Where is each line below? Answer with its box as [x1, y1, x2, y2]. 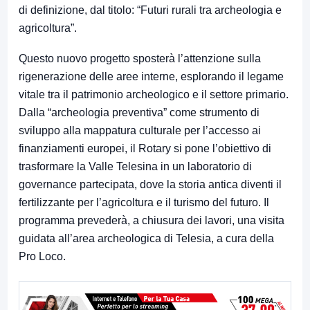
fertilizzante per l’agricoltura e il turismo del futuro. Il [19, 197, 269, 209]
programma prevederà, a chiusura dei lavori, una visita [19, 215, 284, 227]
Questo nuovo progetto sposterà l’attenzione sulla [19, 53, 261, 65]
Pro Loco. [19, 250, 66, 263]
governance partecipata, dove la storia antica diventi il [19, 179, 282, 191]
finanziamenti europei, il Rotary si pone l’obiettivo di [19, 143, 271, 155]
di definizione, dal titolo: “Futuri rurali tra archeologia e [19, 4, 282, 17]
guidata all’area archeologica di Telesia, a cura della [19, 232, 274, 245]
